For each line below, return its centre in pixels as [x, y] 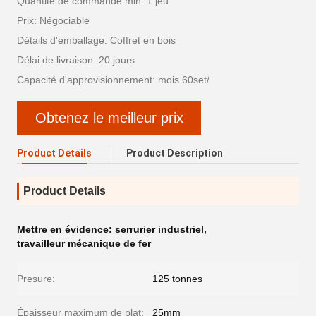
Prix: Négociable [53, 20]
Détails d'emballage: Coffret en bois [96, 40]
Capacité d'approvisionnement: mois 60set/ [113, 80]
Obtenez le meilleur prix [109, 117]
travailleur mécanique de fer [84, 243]
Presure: [36, 279]
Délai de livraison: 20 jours [76, 60]
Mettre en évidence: [66, 229]
